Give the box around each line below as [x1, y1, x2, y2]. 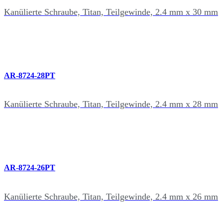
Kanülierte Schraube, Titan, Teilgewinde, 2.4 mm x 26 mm [4, 191, 218, 202]
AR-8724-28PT [4, 71, 55, 80]
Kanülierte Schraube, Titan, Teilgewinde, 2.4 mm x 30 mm [4, 6, 218, 17]
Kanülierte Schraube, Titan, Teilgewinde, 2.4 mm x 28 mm [4, 99, 218, 110]
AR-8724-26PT [4, 163, 55, 172]
